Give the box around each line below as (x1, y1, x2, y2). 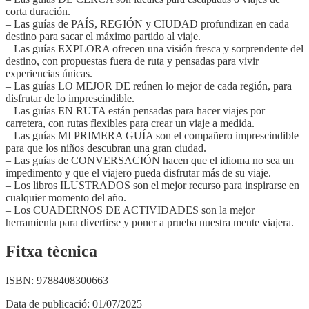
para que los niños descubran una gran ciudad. (6, 141, 206, 154)
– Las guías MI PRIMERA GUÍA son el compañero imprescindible (6, 129, 299, 141)
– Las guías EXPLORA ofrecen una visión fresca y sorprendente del (6, 42, 303, 54)
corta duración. (6, 5, 70, 17)
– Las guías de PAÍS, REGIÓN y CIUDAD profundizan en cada (6, 17, 289, 30)
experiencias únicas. (6, 67, 92, 79)
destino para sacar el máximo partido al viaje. (6, 30, 201, 42)
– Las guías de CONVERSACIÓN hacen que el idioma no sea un (6, 154, 294, 166)
